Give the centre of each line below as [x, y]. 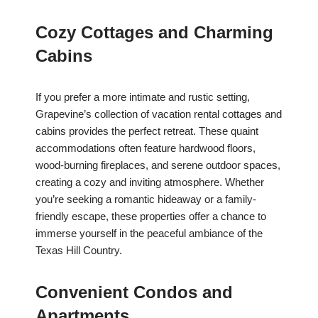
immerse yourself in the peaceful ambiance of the [149, 234]
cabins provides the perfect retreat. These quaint [147, 131]
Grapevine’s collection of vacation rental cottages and [159, 114]
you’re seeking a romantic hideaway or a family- [146, 199]
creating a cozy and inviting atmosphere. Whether [150, 182]
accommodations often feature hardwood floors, [146, 148]
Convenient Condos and [134, 292]
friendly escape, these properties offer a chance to [151, 216]
